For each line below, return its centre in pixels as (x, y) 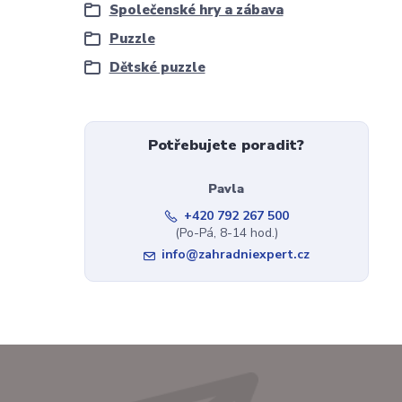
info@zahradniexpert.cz (235, 254)
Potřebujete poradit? (227, 145)
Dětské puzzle (157, 67)
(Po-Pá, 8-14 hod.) (226, 233)
